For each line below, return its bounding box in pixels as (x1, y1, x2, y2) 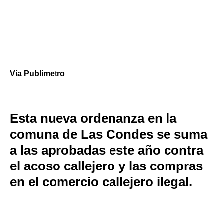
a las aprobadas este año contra (10, 143, 203, 158)
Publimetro (24, 69, 65, 78)
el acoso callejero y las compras (10, 159, 203, 173)
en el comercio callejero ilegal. (10, 174, 192, 189)
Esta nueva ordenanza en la (10, 111, 176, 126)
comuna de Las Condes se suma (10, 127, 207, 142)
